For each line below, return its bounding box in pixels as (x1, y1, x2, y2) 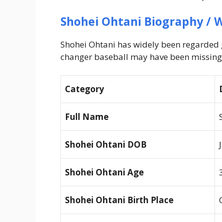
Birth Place (127, 194, 173, 206)
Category (65, 83, 104, 95)
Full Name (65, 111, 109, 123)
